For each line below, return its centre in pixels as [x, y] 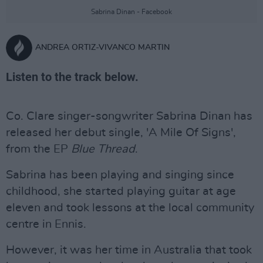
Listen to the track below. [72, 77]
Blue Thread [103, 149]
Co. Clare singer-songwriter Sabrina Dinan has [129, 116]
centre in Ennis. [46, 224]
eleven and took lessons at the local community [130, 208]
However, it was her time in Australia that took [129, 250]
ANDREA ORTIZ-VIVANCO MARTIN [102, 48]
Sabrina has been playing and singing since [120, 175]
